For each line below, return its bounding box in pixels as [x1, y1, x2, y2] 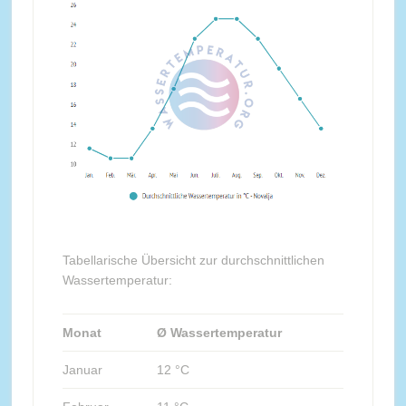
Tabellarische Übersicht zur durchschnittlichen [62, 252, 324, 267]
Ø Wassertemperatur [156, 324, 282, 340]
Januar [62, 362, 102, 377]
